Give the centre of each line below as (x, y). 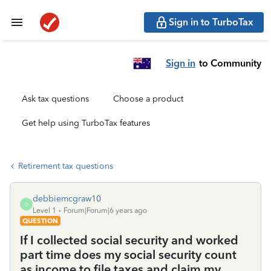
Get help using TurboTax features (86, 123)
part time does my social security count (128, 255)
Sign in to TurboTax (211, 22)
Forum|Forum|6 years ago (105, 211)
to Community (230, 63)
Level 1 (44, 211)
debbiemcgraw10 (67, 199)
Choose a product (148, 99)
